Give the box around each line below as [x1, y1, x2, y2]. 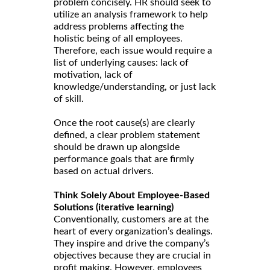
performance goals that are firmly [54, 154, 194, 164]
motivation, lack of [54, 69, 133, 80]
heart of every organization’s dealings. [54, 226, 213, 236]
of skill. [54, 93, 84, 104]
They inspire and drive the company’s [54, 238, 210, 248]
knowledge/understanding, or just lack [54, 81, 216, 92]
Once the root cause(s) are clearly [54, 118, 195, 128]
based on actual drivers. [54, 166, 156, 176]
